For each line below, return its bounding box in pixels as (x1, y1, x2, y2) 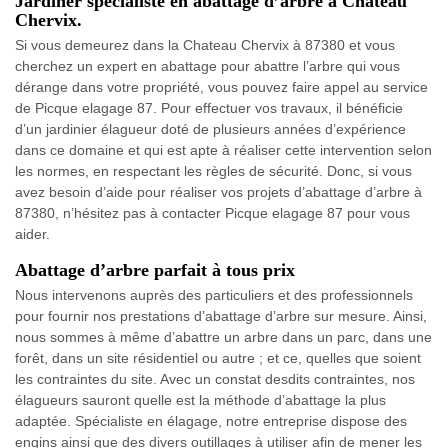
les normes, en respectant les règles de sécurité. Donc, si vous (15, 162, 412, 179)
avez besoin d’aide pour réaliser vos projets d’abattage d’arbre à (15, 183, 422, 200)
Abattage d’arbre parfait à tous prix (15, 259, 295, 280)
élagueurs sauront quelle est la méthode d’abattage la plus (15, 391, 386, 408)
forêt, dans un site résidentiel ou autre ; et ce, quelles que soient (15, 349, 421, 366)
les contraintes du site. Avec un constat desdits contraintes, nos (15, 370, 415, 387)
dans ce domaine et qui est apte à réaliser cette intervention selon (15, 141, 432, 158)
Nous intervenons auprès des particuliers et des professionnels (15, 286, 413, 303)
